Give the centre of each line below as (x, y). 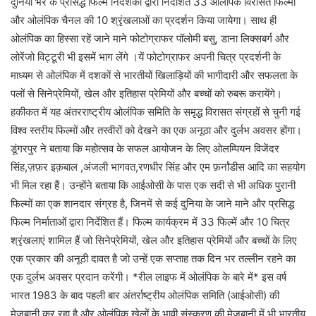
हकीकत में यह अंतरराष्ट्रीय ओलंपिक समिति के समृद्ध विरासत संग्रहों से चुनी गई (156, 112)
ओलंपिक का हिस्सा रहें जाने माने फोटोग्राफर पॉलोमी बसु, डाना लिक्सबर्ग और (150, 39)
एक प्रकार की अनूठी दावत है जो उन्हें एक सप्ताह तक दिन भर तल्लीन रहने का (153, 259)
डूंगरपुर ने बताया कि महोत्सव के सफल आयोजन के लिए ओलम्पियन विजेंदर (145, 149)
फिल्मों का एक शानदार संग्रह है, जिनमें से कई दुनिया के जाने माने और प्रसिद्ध (152, 204)
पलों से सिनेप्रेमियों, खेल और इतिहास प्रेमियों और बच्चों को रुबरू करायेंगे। (146, 94)
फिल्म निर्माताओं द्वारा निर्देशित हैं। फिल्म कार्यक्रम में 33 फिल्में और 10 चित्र (150, 222)
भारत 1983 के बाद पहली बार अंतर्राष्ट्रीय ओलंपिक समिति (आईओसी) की (145, 296)
